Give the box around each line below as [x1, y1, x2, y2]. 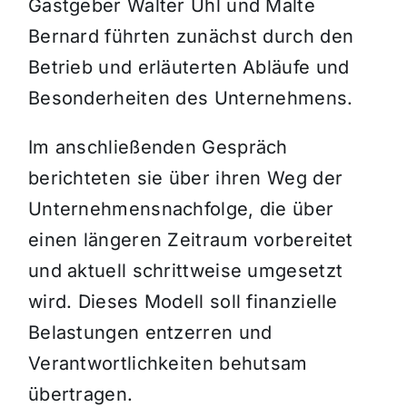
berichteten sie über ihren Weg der [27, 167, 343, 190]
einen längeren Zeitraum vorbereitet [27, 229, 353, 252]
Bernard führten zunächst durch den [27, 25, 354, 48]
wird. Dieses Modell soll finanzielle [27, 291, 338, 313]
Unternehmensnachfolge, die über [27, 198, 334, 221]
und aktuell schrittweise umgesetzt [27, 260, 343, 283]
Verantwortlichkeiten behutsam [27, 352, 308, 375]
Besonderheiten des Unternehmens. [27, 87, 353, 110]
